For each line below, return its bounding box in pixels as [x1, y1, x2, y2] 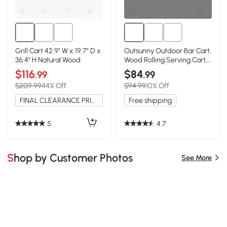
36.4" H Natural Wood [15, 55, 81, 65]
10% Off [146, 81, 170, 91]
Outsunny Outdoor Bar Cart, [124, 46, 212, 56]
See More [181, 153, 212, 163]
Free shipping [129, 96, 172, 105]
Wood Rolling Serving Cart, [124, 55, 208, 65]
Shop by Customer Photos [14, 151, 133, 164]
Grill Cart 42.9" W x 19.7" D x [15, 46, 101, 56]
